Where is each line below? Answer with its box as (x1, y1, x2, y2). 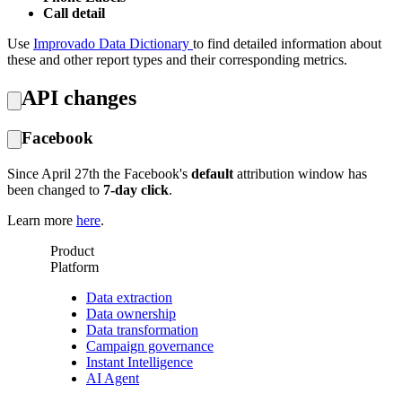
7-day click (103, 181, 169, 197)
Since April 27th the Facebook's (7, 165, 191, 181)
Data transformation (86, 321, 198, 337)
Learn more (7, 212, 76, 228)
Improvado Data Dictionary (33, 36, 193, 52)
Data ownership (86, 305, 176, 321)
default (191, 165, 233, 181)
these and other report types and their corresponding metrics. (7, 52, 347, 68)
